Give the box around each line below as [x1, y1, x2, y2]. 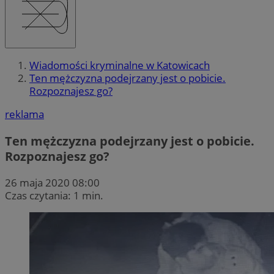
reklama [5, 107, 44, 122]
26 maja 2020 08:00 [5, 175, 100, 190]
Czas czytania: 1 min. [5, 188, 103, 202]
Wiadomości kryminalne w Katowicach [29, 58, 210, 73]
